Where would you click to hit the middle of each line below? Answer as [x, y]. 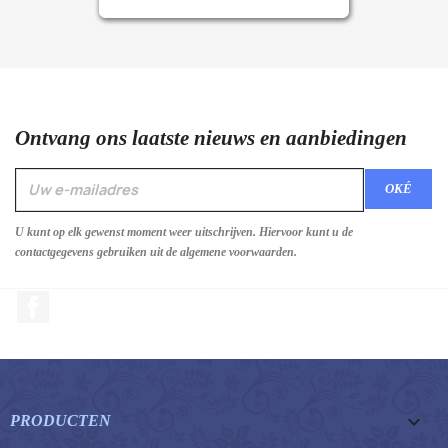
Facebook [85, 300]
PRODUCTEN [60, 421]
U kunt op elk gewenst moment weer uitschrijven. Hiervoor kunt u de [184, 231]
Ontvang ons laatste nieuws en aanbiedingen [211, 137]
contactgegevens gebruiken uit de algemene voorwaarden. [156, 251]
